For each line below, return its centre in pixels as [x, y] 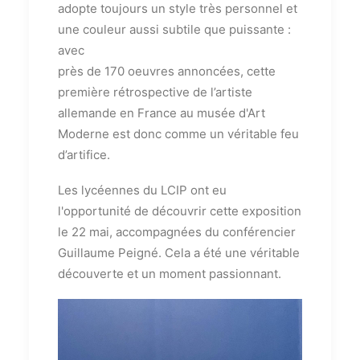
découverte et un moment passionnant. [170, 274]
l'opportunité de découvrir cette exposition [180, 211]
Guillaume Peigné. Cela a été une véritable [179, 253]
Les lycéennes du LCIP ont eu [142, 190]
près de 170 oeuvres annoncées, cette [167, 72]
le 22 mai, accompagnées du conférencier [177, 232]
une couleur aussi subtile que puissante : [174, 30]
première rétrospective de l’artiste [155, 92]
